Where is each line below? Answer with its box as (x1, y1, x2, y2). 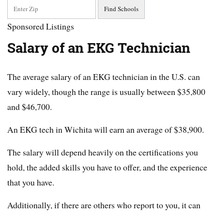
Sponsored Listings (7, 20, 74, 32)
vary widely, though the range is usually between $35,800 (7, 86, 205, 98)
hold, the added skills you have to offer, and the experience (7, 161, 207, 173)
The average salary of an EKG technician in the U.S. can (7, 71, 200, 83)
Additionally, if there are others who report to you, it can (7, 199, 201, 211)
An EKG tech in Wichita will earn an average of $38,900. (7, 124, 204, 136)
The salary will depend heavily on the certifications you (7, 146, 198, 158)
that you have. (7, 176, 54, 188)
